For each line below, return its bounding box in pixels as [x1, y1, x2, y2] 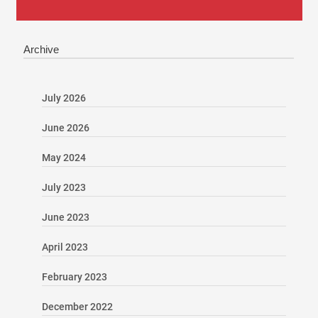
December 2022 [41, 300, 113, 312]
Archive [23, 43, 59, 55]
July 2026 [41, 92, 86, 104]
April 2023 [41, 241, 88, 253]
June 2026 [41, 121, 89, 133]
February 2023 [41, 270, 107, 283]
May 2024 [41, 151, 86, 163]
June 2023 [41, 211, 89, 223]
